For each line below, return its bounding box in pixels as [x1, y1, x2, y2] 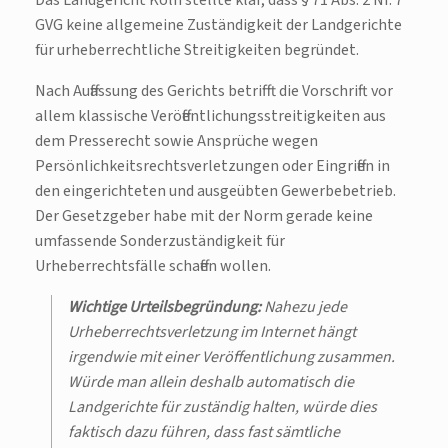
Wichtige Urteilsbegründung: [68, 296, 261, 319]
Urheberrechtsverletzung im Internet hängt [68, 321, 356, 344]
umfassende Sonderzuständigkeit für [35, 230, 285, 253]
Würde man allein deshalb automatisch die [68, 371, 354, 394]
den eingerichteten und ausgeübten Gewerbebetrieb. [35, 180, 396, 203]
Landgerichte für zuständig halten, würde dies [68, 396, 377, 419]
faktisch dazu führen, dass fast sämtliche [68, 421, 340, 444]
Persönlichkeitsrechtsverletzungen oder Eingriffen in [35, 155, 390, 178]
